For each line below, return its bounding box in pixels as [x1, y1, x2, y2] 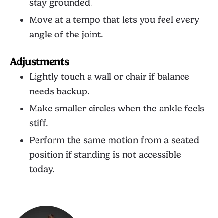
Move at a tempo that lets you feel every [29, 15, 199, 25]
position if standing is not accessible [29, 149, 181, 160]
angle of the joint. [29, 29, 103, 40]
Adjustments [10, 55, 69, 68]
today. [29, 164, 54, 175]
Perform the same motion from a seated [29, 135, 199, 145]
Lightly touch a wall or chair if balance [29, 72, 189, 82]
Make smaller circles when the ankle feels [29, 103, 204, 114]
